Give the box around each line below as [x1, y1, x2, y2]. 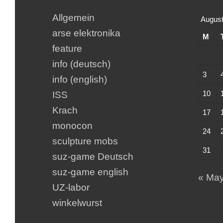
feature [52, 43, 82, 54]
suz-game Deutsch [52, 151, 133, 162]
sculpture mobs [52, 136, 118, 147]
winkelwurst [52, 198, 102, 209]
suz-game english [52, 167, 128, 178]
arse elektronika [52, 28, 120, 39]
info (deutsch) [52, 59, 111, 70]
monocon [52, 120, 93, 131]
